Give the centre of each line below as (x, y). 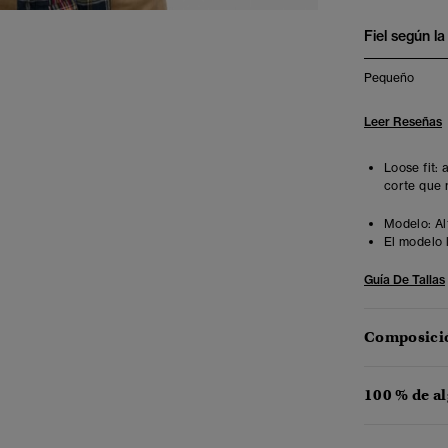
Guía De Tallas (404, 279)
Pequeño (389, 77)
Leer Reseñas (403, 121)
